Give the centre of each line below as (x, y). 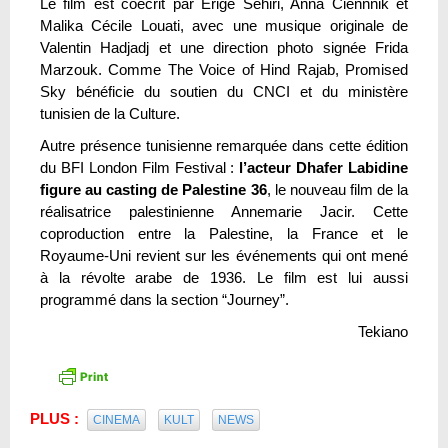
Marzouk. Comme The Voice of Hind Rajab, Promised (224, 70)
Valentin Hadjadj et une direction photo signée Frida (224, 48)
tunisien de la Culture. (110, 114)
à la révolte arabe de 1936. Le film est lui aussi (224, 278)
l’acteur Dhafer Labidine (323, 168)
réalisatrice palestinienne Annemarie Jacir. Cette (224, 212)
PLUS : (58, 418)
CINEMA (116, 419)
